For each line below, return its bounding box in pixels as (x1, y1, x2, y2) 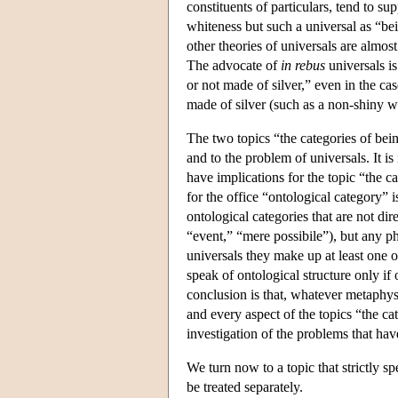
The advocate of (187, 57, 281, 73)
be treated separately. (187, 378, 303, 394)
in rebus (281, 57, 325, 73)
